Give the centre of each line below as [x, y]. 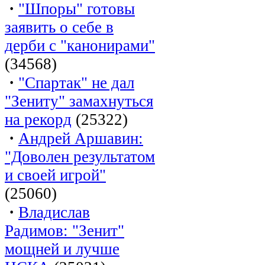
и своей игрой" [55, 175]
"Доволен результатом [80, 156]
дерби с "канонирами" [80, 45]
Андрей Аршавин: [81, 138]
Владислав [54, 212]
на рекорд [38, 119]
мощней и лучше [62, 249]
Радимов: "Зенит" [64, 230]
